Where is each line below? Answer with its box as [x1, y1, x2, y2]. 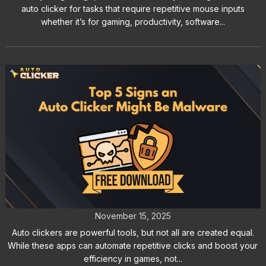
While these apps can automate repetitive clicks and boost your [8, 240, 258, 251]
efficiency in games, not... [83, 254, 182, 264]
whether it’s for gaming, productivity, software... [40, 17, 225, 27]
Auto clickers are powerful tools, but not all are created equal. [11, 227, 254, 238]
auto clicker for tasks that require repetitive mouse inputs [21, 4, 245, 14]
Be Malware [90, 182, 176, 200]
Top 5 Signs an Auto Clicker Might [11, 161, 255, 179]
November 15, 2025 [94, 211, 171, 221]
